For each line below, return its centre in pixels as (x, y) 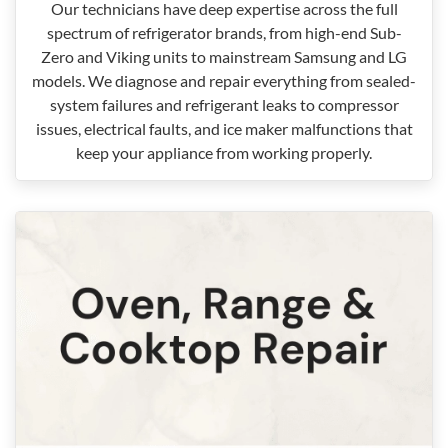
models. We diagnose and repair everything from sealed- (224, 80)
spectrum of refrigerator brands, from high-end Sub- (224, 32)
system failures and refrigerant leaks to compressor (224, 104)
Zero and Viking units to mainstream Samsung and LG (224, 56)
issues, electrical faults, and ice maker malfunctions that (224, 128)
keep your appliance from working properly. (224, 152)
